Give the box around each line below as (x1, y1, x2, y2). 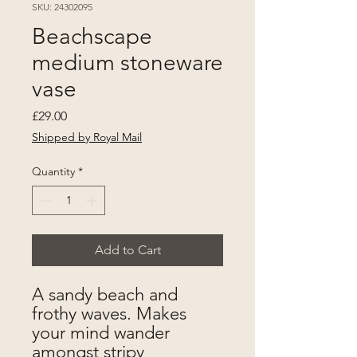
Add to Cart (94, 242, 161, 258)
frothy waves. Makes (32, 303, 186, 325)
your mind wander (32, 322, 170, 344)
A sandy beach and (32, 284, 178, 306)
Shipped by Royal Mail (32, 130, 142, 145)
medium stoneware (32, 49, 223, 76)
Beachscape (32, 23, 152, 50)
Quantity (32, 164, 75, 179)
